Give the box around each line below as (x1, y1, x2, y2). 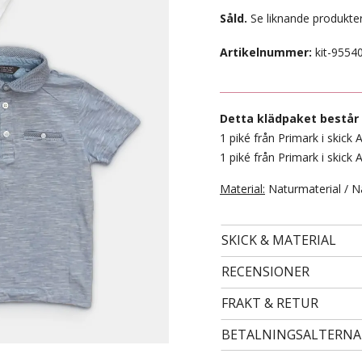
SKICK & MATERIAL (221, 231, 336, 249)
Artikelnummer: (220, 44, 312, 60)
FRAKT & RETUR (221, 294, 318, 312)
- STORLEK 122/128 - (124, 219, 238, 234)
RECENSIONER (221, 263, 309, 280)
